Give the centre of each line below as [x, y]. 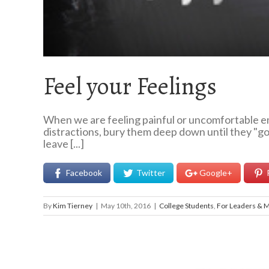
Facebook [84, 173]
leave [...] [64, 143]
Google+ [216, 173]
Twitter [151, 173]
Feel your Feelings [130, 86]
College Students [186, 205]
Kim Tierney [73, 205]
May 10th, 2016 [126, 205]
